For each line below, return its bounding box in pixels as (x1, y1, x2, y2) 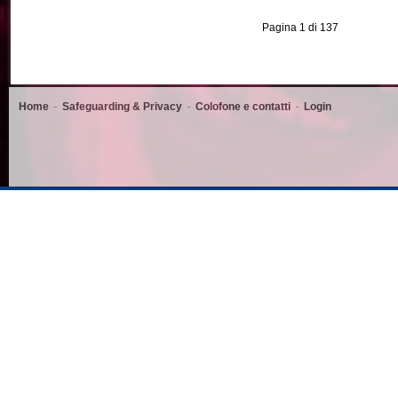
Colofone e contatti (195, 100, 291, 113)
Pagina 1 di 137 (261, 21, 338, 34)
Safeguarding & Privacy (62, 100, 182, 113)
